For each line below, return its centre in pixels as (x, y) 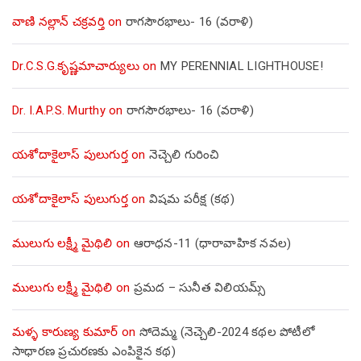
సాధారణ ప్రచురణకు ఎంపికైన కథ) (94, 352)
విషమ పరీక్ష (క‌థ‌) (191, 199)
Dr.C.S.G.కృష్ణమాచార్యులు (76, 66)
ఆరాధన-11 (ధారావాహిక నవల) (212, 244)
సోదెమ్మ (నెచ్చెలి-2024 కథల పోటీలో (226, 332)
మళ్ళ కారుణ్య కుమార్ (65, 332)
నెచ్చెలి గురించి (184, 155)
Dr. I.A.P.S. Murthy (59, 111)
